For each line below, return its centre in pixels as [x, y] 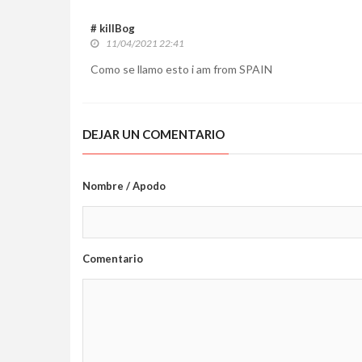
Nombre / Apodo [124, 186]
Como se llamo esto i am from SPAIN [181, 69]
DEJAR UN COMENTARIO [154, 135]
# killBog [113, 29]
